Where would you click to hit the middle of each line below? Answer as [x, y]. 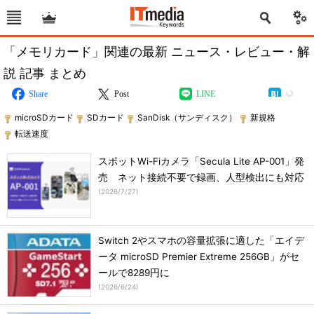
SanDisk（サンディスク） [187, 117]
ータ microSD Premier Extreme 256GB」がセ [199, 257]
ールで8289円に [134, 273]
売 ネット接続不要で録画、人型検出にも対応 [201, 177]
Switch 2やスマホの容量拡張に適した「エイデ [201, 240]
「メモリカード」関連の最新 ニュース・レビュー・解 [157, 51]
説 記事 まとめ [45, 73]
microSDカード [44, 117]
